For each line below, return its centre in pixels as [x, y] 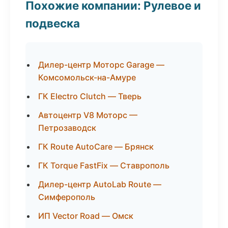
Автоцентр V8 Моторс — [88, 115]
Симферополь [67, 197]
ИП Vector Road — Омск [86, 216]
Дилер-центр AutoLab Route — [100, 184]
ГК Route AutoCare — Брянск [96, 147]
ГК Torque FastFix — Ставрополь [104, 165]
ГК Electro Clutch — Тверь [90, 96]
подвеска [53, 23]
